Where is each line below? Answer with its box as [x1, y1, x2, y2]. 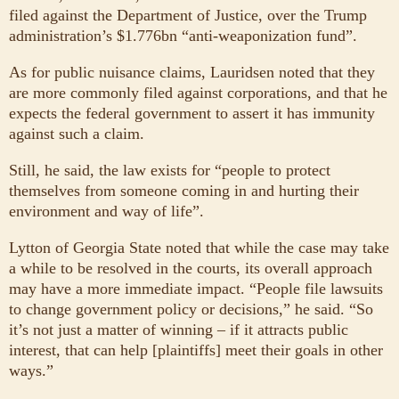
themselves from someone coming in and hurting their [9, 181, 359, 199]
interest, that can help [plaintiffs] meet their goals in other [9, 340, 383, 359]
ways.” [9, 361, 53, 379]
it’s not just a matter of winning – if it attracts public [9, 320, 348, 338]
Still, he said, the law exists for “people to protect [9, 160, 330, 179]
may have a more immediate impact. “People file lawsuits [9, 279, 383, 297]
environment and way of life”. [9, 201, 204, 220]
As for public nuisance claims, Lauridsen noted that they [9, 62, 375, 81]
